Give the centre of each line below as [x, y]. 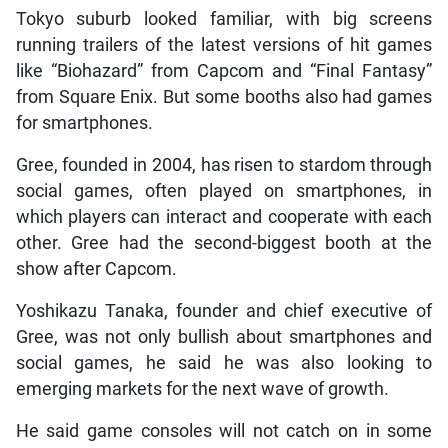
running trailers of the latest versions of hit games [224, 44]
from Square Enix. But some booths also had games [224, 96]
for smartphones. [84, 122]
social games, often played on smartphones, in [224, 190]
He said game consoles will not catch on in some [224, 430]
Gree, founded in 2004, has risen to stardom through [224, 164]
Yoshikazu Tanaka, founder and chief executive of [224, 310]
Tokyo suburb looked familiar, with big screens [224, 18]
